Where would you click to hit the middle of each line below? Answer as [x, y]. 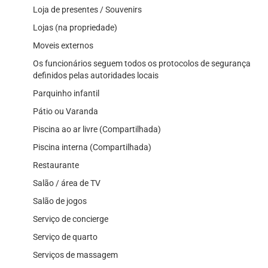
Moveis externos [63, 46]
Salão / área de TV [67, 183]
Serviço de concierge [71, 219]
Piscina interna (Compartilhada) [92, 147]
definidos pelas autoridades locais [96, 76]
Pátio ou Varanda [66, 112]
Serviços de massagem [75, 255]
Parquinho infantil [66, 94]
